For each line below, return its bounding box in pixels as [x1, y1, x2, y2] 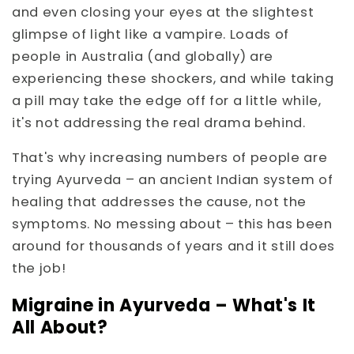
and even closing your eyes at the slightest [12, 2, 314, 21]
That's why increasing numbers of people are [12, 149, 328, 168]
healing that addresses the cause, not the [12, 193, 307, 212]
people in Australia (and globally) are [12, 47, 274, 66]
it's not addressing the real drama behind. [12, 113, 306, 132]
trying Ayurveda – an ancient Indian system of [12, 171, 333, 190]
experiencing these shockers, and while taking [12, 69, 334, 88]
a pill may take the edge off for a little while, [12, 91, 322, 110]
